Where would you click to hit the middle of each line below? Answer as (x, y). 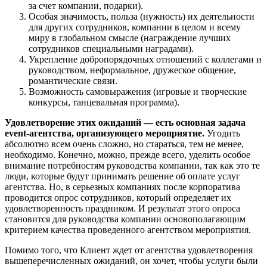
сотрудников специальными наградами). (111, 49)
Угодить (222, 133)
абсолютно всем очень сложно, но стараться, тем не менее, (124, 144)
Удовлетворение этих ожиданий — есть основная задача (125, 123)
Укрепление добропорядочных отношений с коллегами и (145, 60)
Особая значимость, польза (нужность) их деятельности (142, 17)
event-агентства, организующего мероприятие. (105, 133)
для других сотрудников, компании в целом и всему (135, 27)
